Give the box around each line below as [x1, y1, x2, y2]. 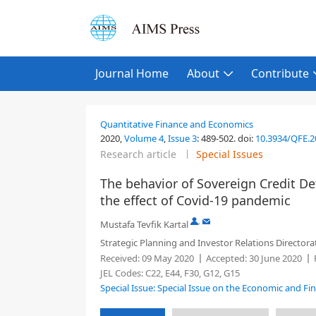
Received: [100, 252, 140, 265]
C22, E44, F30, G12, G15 [145, 267, 240, 279]
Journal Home [95, 66, 169, 81]
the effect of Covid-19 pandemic [100, 192, 291, 209]
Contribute [251, 66, 309, 81]
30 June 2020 [247, 252, 302, 265]
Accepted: [206, 252, 247, 265]
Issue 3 [168, 132, 197, 145]
